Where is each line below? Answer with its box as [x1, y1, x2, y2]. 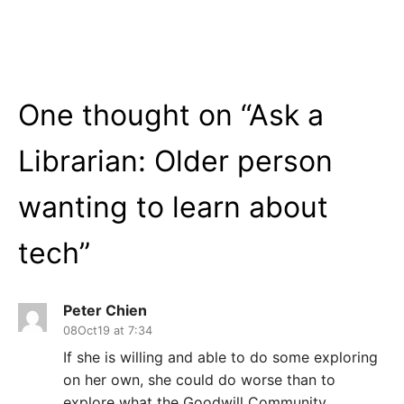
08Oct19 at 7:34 [63, 324, 152, 338]
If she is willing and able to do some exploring [63, 347, 378, 366]
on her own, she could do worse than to [63, 370, 335, 389]
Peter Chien [63, 301, 147, 320]
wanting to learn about [18, 188, 328, 225]
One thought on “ [18, 96, 249, 133]
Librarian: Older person [18, 142, 333, 179]
